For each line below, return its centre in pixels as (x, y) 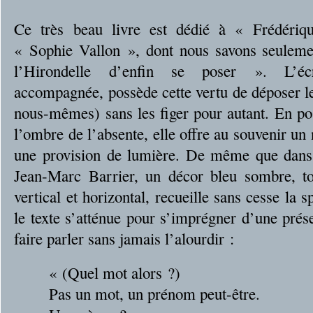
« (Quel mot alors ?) (115, 272)
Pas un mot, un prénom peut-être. (155, 293)
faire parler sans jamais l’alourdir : (124, 238)
